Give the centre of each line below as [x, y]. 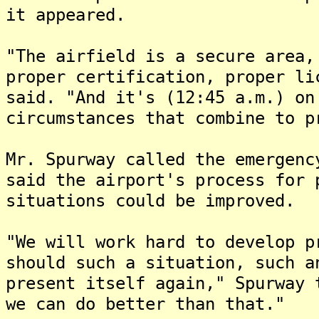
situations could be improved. [150, 200]
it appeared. [66, 15]
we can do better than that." [145, 304]
